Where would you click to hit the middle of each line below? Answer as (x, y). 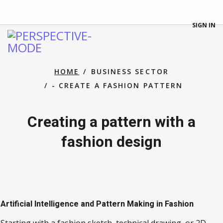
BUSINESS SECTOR (130, 71)
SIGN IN (204, 25)
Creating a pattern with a (111, 122)
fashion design (111, 142)
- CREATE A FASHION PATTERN (117, 85)
